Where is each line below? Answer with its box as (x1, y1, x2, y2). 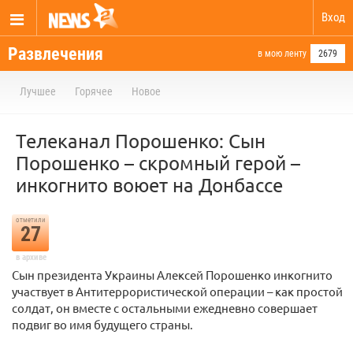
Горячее (75, 85, 113, 98)
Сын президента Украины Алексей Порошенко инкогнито (12, 267, 333, 282)
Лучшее (20, 85, 56, 98)
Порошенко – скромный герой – (16, 151, 300, 174)
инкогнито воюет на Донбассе (16, 173, 283, 196)
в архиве (15, 252, 46, 262)
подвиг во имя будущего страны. (12, 317, 193, 332)
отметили (15, 216, 46, 224)
